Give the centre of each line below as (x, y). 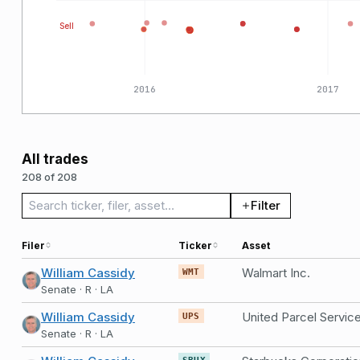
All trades (55, 159)
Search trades (85, 204)
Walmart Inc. (276, 272)
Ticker (195, 245)
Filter (266, 206)
